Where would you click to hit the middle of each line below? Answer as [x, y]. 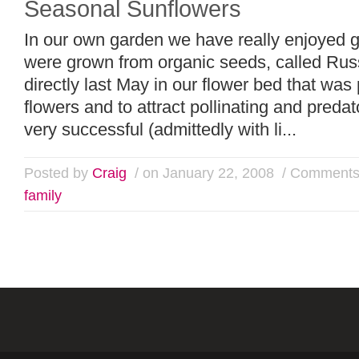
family [43, 195]
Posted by [58, 173]
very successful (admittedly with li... [160, 129]
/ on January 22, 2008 [202, 173]
